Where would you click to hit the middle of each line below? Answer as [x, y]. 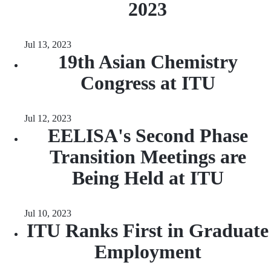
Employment [148, 252]
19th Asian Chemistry [148, 62]
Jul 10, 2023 [48, 213]
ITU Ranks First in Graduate [148, 230]
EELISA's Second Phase [148, 135]
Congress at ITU [148, 83]
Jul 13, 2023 [48, 44]
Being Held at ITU [148, 178]
